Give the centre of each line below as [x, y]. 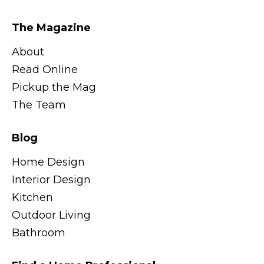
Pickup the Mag [54, 88]
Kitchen [32, 198]
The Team [39, 105]
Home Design [48, 162]
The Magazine [51, 28]
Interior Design [51, 180]
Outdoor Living [51, 215]
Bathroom [39, 233]
